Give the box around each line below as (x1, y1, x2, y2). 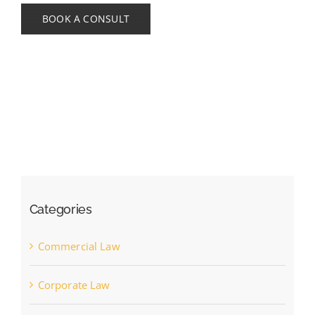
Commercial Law (37, 238, 120, 253)
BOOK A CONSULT (41, 12, 129, 26)
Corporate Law (37, 277, 110, 292)
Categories (29, 201, 92, 217)
